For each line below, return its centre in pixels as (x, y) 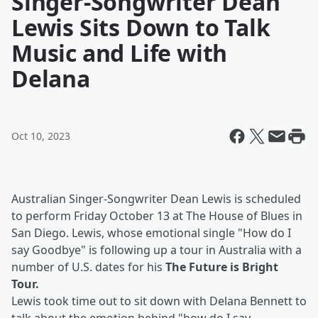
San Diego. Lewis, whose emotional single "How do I (151, 233)
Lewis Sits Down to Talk (141, 27)
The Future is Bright (222, 267)
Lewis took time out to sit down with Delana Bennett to (159, 301)
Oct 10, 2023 (41, 136)
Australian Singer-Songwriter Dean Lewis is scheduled (156, 199)
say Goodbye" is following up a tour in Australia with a (157, 250)
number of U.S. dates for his (88, 267)
